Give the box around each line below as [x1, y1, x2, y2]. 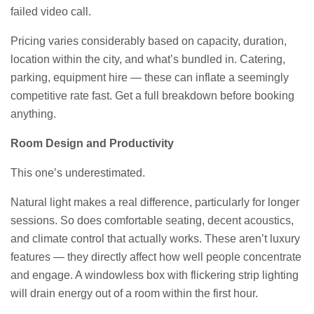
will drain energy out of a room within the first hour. [11, 287, 258, 299]
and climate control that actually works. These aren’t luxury [11, 232, 300, 245]
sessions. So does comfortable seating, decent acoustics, [11, 214, 294, 226]
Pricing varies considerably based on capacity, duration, [11, 34, 287, 47]
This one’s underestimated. [11, 166, 145, 179]
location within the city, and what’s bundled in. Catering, [11, 53, 285, 65]
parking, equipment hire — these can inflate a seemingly [11, 71, 289, 83]
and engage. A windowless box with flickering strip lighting [11, 268, 299, 281]
